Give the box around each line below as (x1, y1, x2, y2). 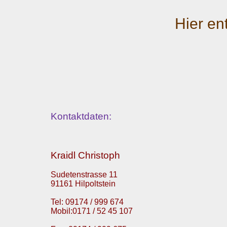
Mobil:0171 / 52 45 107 (51, 207, 133, 216)
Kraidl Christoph (51, 150, 120, 161)
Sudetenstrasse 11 (51, 170, 118, 179)
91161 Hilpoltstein (51, 179, 116, 188)
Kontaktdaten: (51, 111, 111, 122)
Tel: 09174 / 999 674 (51, 198, 124, 207)
